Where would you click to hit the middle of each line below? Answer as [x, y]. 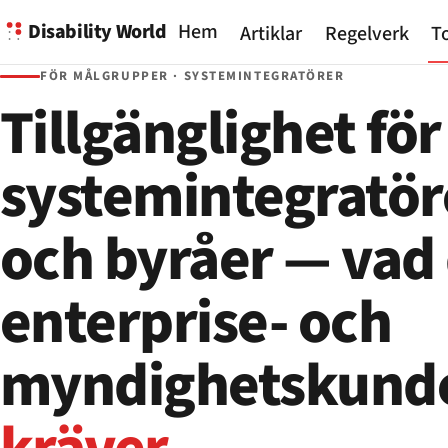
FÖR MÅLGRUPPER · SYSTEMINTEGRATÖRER [192, 76]
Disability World [97, 31]
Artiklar [271, 34]
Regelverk [366, 34]
